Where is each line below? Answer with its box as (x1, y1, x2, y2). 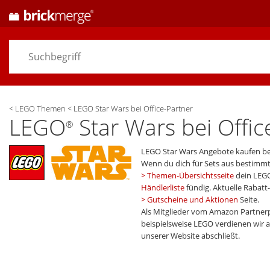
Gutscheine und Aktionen (147, 193, 238, 205)
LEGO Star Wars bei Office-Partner (74, 102, 193, 114)
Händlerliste (141, 181, 184, 193)
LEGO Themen (15, 102, 66, 114)
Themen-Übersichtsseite (147, 169, 234, 181)
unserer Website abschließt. (141, 230, 240, 241)
